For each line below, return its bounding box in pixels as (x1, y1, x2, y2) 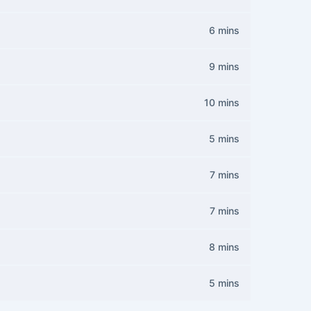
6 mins (209, 24, 239, 36)
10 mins (204, 96, 239, 108)
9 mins (209, 60, 239, 72)
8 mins (209, 241, 239, 253)
